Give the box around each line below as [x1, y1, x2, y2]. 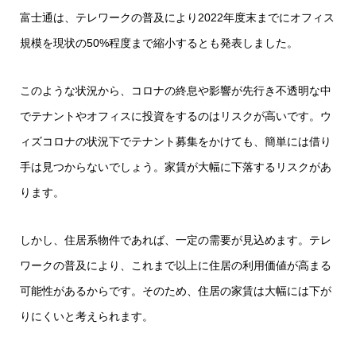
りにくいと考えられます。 [20, 309, 153, 323]
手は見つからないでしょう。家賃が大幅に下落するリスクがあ [20, 160, 331, 173]
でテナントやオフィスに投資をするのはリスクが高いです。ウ [20, 109, 331, 122]
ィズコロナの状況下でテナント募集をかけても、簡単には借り [20, 134, 331, 148]
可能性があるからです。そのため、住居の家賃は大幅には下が [20, 284, 331, 297]
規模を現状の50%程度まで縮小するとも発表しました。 [20, 36, 298, 49]
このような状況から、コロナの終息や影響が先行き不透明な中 [20, 83, 331, 97]
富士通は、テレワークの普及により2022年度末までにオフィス [20, 10, 335, 24]
